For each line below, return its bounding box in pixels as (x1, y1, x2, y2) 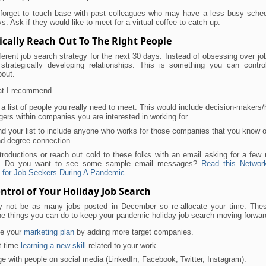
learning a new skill (21, 240, 86, 250)
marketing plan (24, 227, 74, 236)
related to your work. (86, 240, 159, 250)
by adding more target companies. (74, 227, 194, 236)
